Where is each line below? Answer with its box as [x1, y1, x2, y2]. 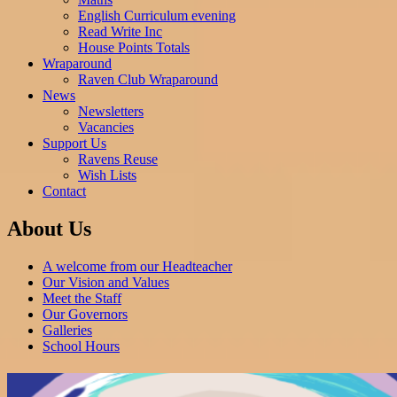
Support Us [43, 135, 106, 151]
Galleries [43, 322, 92, 338]
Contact [43, 183, 86, 198]
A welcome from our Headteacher [43, 258, 232, 274]
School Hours [43, 338, 120, 354]
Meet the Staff [43, 290, 121, 306]
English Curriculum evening [78, 7, 236, 23]
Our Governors [43, 306, 128, 322]
